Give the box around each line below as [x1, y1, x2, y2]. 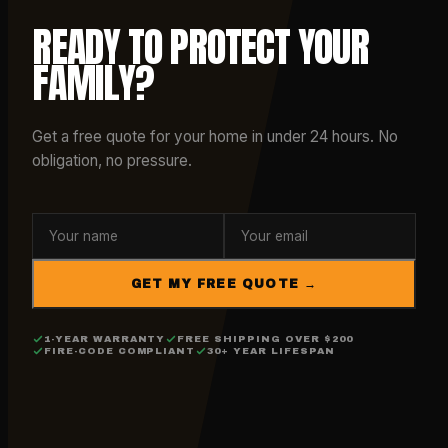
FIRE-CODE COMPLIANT [44, 345, 196, 356]
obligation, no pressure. [32, 150, 192, 170]
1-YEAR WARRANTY [44, 333, 166, 344]
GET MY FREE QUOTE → [130, 276, 318, 291]
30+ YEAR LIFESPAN [207, 345, 335, 356]
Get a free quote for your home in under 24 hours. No [32, 126, 398, 146]
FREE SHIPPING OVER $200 [177, 333, 353, 344]
